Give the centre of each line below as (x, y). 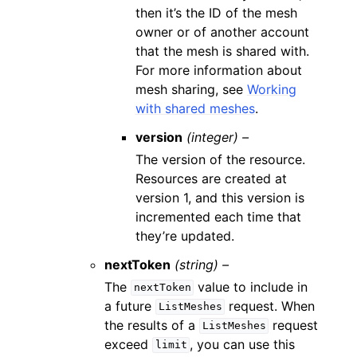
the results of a (152, 325)
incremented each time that (218, 216)
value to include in (251, 286)
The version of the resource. (220, 159)
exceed (129, 344)
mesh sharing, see (191, 89)
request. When (270, 306)
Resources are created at (211, 178)
